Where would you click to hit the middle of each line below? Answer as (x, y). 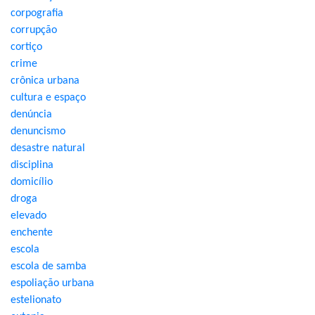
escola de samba (49, 266)
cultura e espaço (48, 98)
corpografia (37, 13)
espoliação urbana (52, 283)
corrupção (34, 30)
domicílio (32, 182)
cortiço (26, 47)
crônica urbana (45, 81)
